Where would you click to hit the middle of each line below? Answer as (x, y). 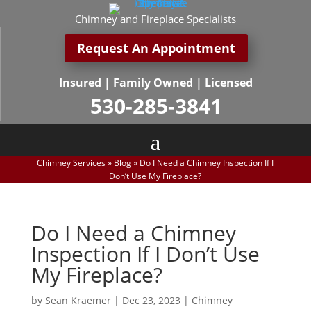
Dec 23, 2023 (151, 300)
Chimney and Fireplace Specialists (155, 19)
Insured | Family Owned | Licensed (156, 82)
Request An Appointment (156, 48)
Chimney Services (72, 162)
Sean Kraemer (78, 300)
